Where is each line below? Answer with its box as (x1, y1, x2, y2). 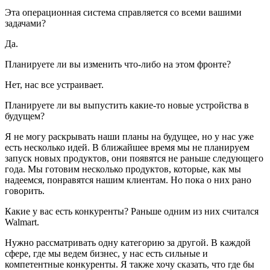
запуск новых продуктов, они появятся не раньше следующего (5, 152, 263, 163)
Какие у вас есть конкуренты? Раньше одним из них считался (5, 206, 261, 216)
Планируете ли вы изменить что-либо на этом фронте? (5, 58, 231, 69)
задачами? (5, 17, 46, 28)
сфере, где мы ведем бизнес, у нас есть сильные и (5, 248, 208, 259)
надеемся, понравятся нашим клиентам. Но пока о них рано (5, 174, 251, 185)
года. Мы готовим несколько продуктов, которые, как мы (5, 163, 241, 174)
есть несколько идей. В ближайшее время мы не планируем (5, 142, 250, 152)
